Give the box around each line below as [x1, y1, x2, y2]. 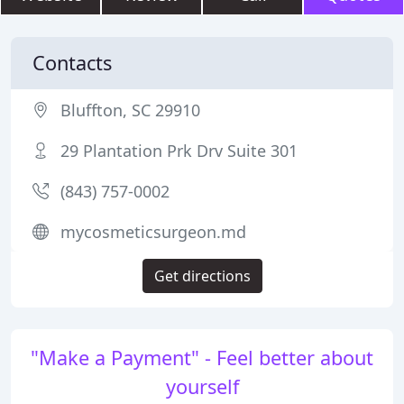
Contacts [32, 50, 112, 76]
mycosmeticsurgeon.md [60, 221, 246, 243]
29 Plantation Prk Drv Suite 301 [60, 140, 298, 161]
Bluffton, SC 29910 [60, 99, 200, 121]
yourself [165, 373, 239, 399]
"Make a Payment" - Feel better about [31, 344, 373, 371]
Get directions [153, 266, 251, 286]
